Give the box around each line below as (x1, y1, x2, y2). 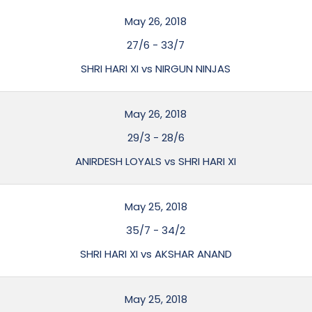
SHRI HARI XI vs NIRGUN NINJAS (81, 61, 231, 76)
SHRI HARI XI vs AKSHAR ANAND (79, 247, 232, 261)
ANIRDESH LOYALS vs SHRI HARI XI (75, 154, 237, 169)
